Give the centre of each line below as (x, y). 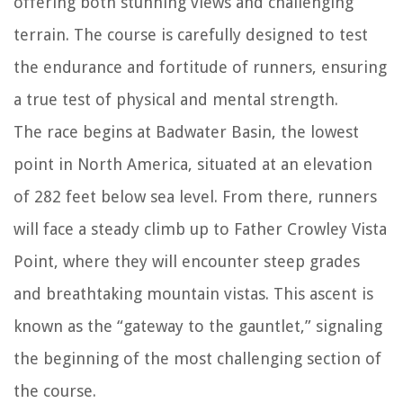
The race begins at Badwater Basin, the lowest (186, 132)
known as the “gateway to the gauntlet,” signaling (198, 327)
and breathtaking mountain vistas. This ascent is (193, 294)
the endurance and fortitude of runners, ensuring (200, 67)
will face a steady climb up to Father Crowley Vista (200, 229)
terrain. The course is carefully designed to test (191, 35)
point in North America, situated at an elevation (193, 165)
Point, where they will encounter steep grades (187, 262)
